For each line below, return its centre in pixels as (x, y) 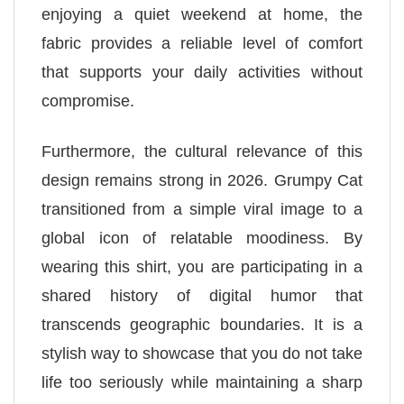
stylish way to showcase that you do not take (202, 353)
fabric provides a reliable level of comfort (202, 44)
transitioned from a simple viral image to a (202, 209)
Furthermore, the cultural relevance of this (202, 151)
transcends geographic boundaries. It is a (202, 324)
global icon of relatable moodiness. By (202, 238)
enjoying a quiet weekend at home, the (202, 15)
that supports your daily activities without (202, 73)
